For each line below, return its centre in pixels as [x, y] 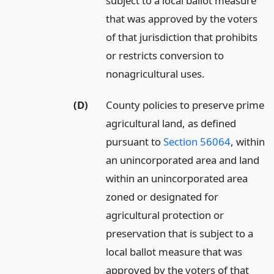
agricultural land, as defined [171, 124]
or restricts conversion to [165, 56]
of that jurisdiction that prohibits [182, 37]
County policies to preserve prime [185, 105]
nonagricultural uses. [156, 74]
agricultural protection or [165, 215]
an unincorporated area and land [183, 160]
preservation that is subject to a [180, 234]
